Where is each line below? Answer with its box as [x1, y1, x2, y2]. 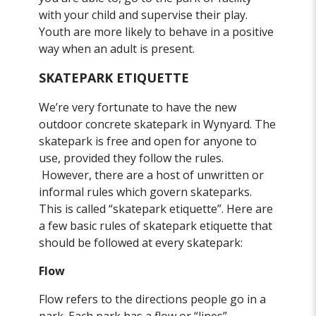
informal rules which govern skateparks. [39, 184, 253, 200]
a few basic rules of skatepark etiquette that [39, 218, 273, 234]
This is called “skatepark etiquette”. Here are [39, 201, 274, 217]
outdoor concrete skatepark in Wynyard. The [39, 116, 276, 133]
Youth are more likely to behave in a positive [39, 24, 274, 40]
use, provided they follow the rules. [39, 150, 224, 166]
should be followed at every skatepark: [39, 235, 243, 251]
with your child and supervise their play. [39, 7, 248, 23]
